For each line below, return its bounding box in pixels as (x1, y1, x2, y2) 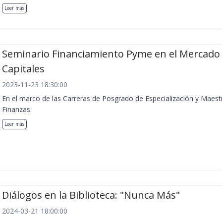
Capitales (2, 61, 45, 75)
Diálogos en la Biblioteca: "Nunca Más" (2, 188, 180, 202)
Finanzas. (2, 104, 32, 114)
